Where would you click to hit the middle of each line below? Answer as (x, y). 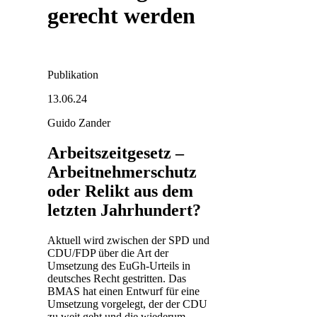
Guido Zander (79, 122)
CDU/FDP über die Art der (108, 253)
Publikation (73, 74)
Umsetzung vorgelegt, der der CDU (127, 304)
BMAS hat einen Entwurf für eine (123, 291)
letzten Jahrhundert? (124, 210)
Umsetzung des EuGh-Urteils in (119, 265)
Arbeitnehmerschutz (122, 172)
